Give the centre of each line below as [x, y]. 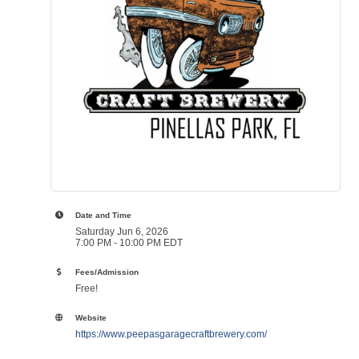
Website [91, 317]
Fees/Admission [107, 272]
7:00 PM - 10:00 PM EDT [129, 242]
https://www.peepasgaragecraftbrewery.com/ [171, 334]
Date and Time [103, 215]
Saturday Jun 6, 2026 [122, 231]
